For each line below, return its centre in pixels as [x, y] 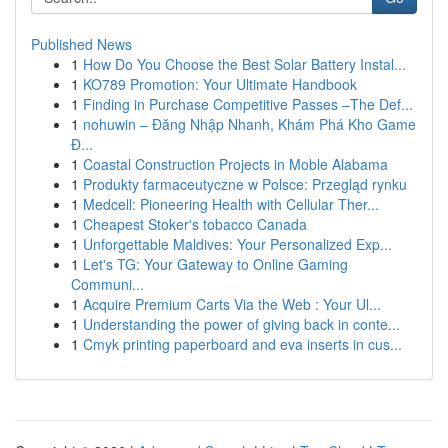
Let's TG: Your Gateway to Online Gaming [215, 264]
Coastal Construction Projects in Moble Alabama [235, 164]
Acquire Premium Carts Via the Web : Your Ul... [232, 304]
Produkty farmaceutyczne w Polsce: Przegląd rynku [245, 184]
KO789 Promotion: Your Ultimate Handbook [220, 84]
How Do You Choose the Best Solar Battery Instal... [244, 64]
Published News [81, 44]
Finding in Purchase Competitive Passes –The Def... [248, 104]
